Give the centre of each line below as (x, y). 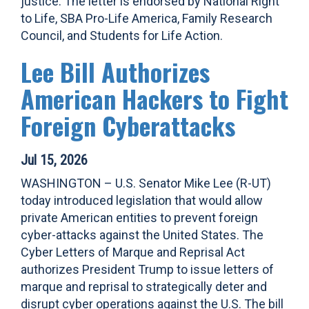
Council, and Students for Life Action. (122, 36)
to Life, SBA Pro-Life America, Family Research (147, 18)
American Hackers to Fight (154, 98)
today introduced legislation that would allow (142, 200)
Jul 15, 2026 (54, 160)
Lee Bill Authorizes (115, 71)
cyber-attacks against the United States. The (142, 235)
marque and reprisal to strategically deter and (144, 287)
